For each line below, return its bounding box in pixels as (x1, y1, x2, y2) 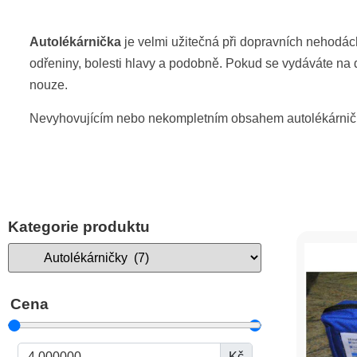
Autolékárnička (29, 35, 121, 49)
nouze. (29, 78, 68, 92)
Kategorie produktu (8, 218, 150, 236)
